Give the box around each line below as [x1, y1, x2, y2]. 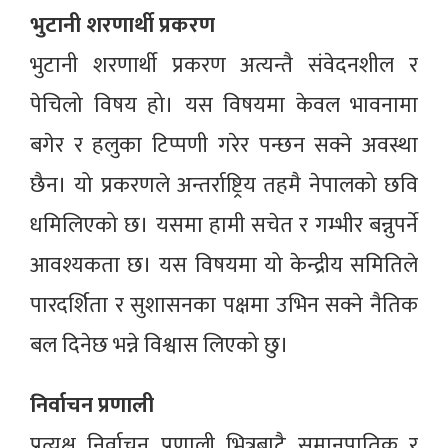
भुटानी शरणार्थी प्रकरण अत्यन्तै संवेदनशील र [30, 47, 418, 85]
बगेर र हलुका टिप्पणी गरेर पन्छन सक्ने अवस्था [30, 127, 418, 165]
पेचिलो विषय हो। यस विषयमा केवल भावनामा [30, 87, 418, 125]
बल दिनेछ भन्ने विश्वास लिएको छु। [30, 327, 289, 365]
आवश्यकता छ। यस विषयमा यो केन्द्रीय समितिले [30, 247, 418, 285]
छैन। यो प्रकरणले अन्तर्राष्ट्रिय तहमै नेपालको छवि [30, 167, 418, 205]
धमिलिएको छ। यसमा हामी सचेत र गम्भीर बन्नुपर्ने [30, 207, 418, 245]
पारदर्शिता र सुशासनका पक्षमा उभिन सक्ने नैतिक [30, 287, 418, 325]
